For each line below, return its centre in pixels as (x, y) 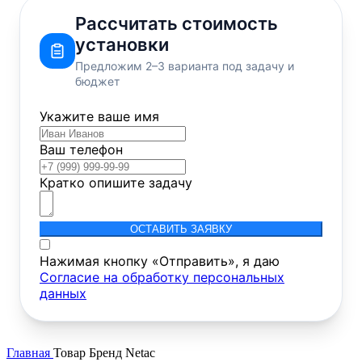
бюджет (97, 81)
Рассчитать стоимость (177, 23)
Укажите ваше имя (99, 116)
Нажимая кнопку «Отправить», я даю (160, 261)
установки (122, 44)
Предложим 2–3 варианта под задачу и (185, 65)
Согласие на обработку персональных (162, 277)
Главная (30, 352)
